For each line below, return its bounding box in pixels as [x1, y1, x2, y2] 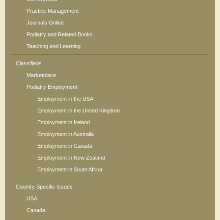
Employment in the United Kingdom [37, 108, 120, 113]
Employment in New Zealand [37, 155, 105, 161]
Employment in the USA [37, 96, 93, 102]
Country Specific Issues [16, 184, 73, 190]
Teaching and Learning [27, 43, 81, 49]
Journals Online [27, 20, 64, 26]
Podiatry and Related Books [27, 31, 93, 37]
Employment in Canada [37, 143, 92, 149]
